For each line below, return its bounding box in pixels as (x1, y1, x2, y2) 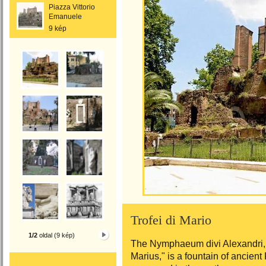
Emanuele (49, 12, 82, 21)
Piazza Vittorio (49, 3, 95, 11)
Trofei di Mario (131, 213, 211, 227)
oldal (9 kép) (37, 232, 75, 239)
